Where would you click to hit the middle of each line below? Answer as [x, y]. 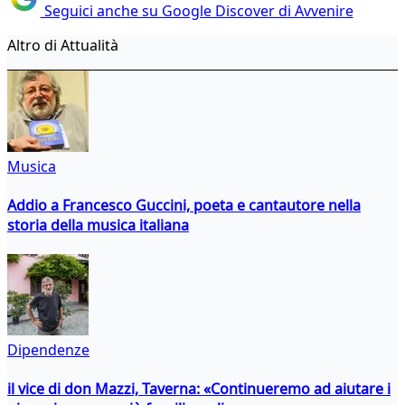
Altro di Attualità [63, 45]
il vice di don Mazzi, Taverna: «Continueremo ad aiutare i [199, 389]
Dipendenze [48, 350]
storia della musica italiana [98, 225]
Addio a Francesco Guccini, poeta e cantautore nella [184, 205]
